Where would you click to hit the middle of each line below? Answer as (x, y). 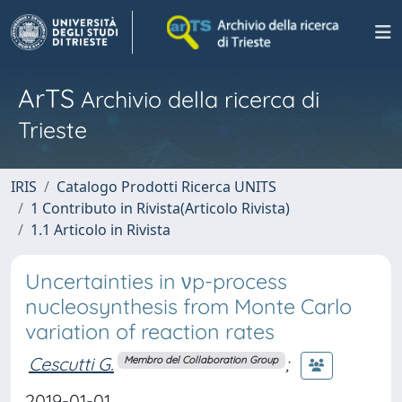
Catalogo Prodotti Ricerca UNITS (166, 187)
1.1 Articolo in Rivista (100, 230)
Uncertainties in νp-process (156, 281)
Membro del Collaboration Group (201, 360)
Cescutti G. (71, 363)
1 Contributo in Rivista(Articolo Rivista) (160, 208)
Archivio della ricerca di (197, 99)
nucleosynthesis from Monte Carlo (188, 306)
